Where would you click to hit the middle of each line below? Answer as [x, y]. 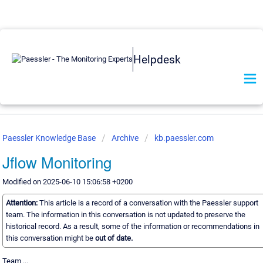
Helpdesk [157, 59]
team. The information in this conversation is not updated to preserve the [125, 215]
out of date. [114, 238]
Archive [125, 138]
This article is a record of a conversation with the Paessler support [149, 203]
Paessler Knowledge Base [50, 138]
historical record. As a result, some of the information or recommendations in [132, 227]
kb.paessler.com [184, 138]
